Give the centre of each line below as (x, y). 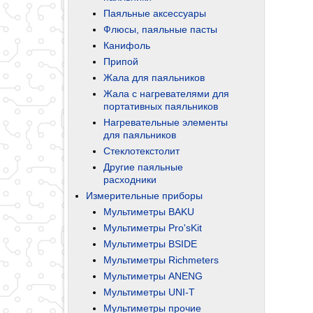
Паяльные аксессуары (155, 13)
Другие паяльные (143, 167)
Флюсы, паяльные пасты (160, 29)
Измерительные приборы (144, 195)
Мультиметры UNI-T (149, 292)
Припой (121, 61)
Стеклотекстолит (141, 151)
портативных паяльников (161, 106)
